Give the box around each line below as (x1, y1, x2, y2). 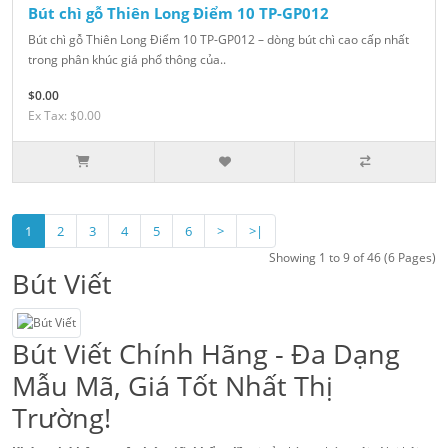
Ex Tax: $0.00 (28, 107, 101, 125)
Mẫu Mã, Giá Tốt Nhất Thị (12, 367, 333, 405)
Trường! (12, 399, 111, 437)
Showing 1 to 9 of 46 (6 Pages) (269, 249, 436, 267)
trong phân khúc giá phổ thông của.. (28, 51, 226, 69)
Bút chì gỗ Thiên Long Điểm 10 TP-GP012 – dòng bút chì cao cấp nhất (28, 31, 409, 49)
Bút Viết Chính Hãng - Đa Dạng (12, 335, 400, 373)
